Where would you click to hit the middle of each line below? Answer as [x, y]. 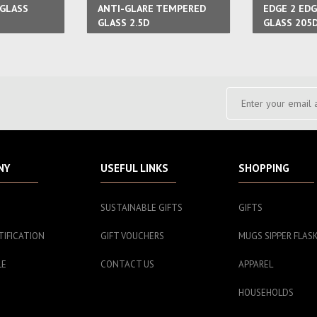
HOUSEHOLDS [266, 293]
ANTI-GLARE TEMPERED [152, 8]
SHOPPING [264, 168]
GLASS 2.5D [123, 23]
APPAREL [255, 264]
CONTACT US [127, 264]
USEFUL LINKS [134, 168]
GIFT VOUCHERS [132, 236]
